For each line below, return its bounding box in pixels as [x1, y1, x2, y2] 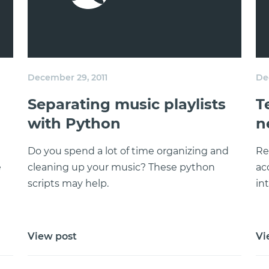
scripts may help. [28, 178, 109, 189]
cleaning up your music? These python [28, 162, 215, 173]
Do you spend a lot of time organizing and [28, 145, 229, 157]
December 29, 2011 [28, 72, 107, 83]
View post [28, 231, 77, 242]
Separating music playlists [28, 95, 226, 113]
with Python [28, 115, 121, 132]
